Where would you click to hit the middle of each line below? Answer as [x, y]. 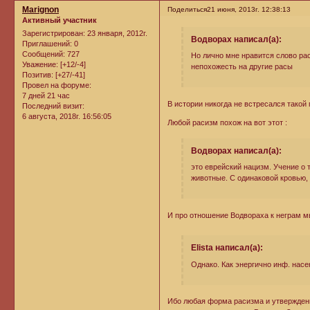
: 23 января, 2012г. [115, 34]
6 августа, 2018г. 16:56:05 [67, 117]
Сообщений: [44, 54]
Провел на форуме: [57, 85]
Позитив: [38, 75]
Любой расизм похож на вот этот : [228, 122]
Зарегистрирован [53, 34]
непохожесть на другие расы [241, 67]
